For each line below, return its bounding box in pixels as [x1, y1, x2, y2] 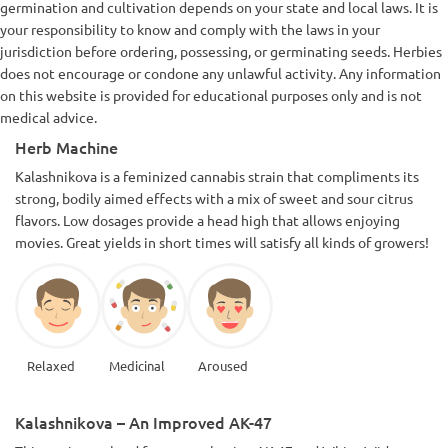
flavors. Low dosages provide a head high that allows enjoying [15, 210, 400, 229]
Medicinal [108, 356, 165, 374]
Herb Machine [15, 135, 118, 158]
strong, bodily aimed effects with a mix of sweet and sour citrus [15, 188, 413, 207]
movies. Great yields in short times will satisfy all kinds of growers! [15, 232, 429, 251]
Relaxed [26, 356, 75, 374]
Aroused [197, 356, 248, 374]
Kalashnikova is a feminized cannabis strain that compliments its [15, 166, 419, 185]
